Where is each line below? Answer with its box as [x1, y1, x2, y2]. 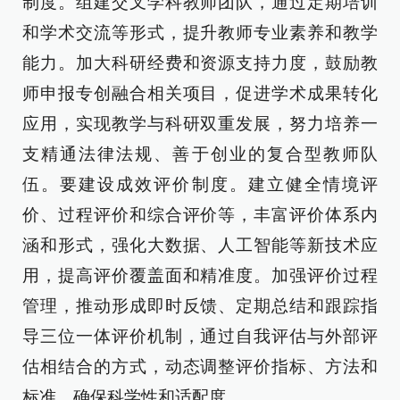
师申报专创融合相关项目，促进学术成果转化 [22, 84, 378, 103]
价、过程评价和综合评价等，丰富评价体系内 [22, 205, 378, 224]
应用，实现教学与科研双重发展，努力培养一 [22, 114, 378, 133]
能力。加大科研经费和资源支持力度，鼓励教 [22, 54, 378, 72]
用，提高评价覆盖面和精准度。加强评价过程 [22, 266, 378, 285]
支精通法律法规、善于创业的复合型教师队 [22, 145, 378, 163]
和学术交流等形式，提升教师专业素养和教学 [22, 23, 378, 42]
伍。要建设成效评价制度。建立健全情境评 [22, 175, 378, 194]
